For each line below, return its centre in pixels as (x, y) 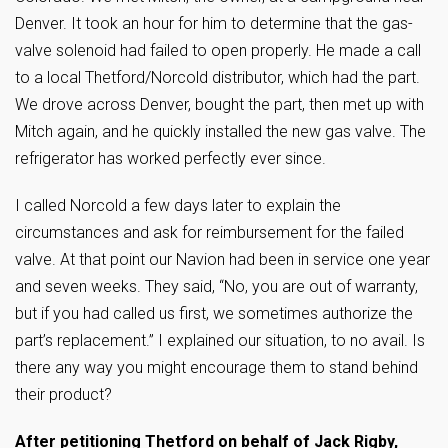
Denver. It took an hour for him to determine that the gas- (214, 23)
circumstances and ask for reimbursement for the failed (209, 232)
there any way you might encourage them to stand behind (216, 367)
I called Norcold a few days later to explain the (178, 205)
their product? (63, 394)
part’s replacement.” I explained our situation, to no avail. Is (220, 340)
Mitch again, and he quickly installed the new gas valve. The (220, 131)
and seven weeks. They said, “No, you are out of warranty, (216, 286)
